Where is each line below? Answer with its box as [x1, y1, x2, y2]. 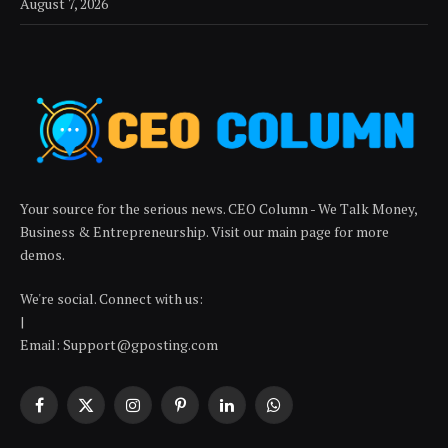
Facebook [37, 404, 99, 424]
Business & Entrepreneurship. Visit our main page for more [20, 222, 389, 242]
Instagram [131, 404, 198, 424]
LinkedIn [225, 404, 281, 424]
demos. [20, 245, 65, 265]
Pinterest [178, 404, 238, 424]
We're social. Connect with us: [20, 289, 203, 309]
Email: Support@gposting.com [20, 335, 218, 355]
